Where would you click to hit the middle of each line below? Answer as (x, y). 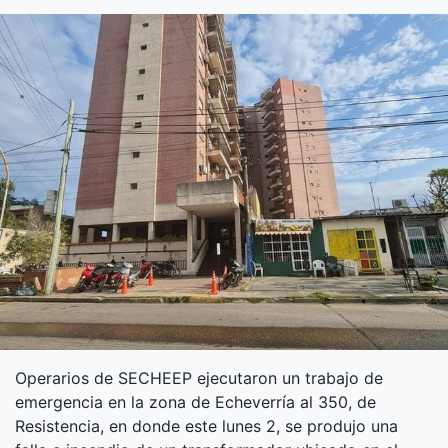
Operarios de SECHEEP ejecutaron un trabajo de (199, 378)
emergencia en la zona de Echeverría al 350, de (195, 402)
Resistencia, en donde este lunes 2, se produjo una (206, 426)
